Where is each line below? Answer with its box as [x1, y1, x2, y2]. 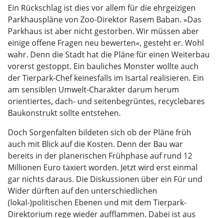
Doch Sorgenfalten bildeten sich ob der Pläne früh [8, 127, 191, 138]
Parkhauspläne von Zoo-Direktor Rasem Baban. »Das [8, 14, 201, 25]
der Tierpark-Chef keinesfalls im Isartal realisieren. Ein [8, 73, 204, 83]
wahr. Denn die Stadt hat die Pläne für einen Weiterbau [8, 49, 210, 60]
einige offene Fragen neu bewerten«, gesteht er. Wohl [8, 37, 204, 48]
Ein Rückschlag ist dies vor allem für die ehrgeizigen [8, 2, 196, 13]
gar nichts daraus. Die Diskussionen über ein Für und [8, 174, 202, 184]
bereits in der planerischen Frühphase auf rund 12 [8, 150, 192, 161]
